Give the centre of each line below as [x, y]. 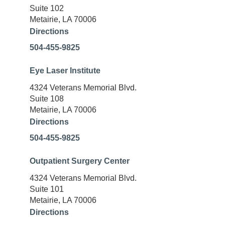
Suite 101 [47, 189]
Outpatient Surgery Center [80, 161]
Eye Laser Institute [65, 71]
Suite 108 [47, 99]
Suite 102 [47, 9]
